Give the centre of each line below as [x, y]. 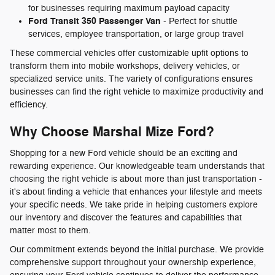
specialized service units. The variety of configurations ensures [131, 79]
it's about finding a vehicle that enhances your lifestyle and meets [136, 192]
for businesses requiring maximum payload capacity [129, 9]
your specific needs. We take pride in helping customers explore [134, 204]
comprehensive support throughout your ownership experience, [133, 262]
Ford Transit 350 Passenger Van [95, 21]
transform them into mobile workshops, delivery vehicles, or [125, 66]
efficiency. [29, 105]
